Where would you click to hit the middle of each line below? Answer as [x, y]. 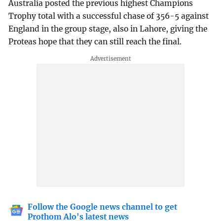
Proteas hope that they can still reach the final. [95, 41]
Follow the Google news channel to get [103, 207]
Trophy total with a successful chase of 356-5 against [109, 16]
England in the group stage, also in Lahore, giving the [108, 29]
